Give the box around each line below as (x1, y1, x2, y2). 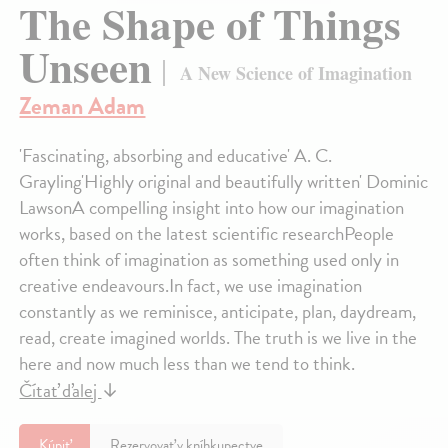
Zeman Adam (19, 88, 146, 125)
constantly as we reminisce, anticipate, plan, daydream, (19, 297, 417, 327)
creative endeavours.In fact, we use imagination (19, 271, 363, 301)
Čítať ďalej (19, 376, 102, 406)
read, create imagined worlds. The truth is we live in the (19, 323, 418, 353)
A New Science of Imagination (180, 60, 413, 87)
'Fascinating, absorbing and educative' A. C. (19, 141, 333, 171)
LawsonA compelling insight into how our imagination (19, 193, 405, 223)
